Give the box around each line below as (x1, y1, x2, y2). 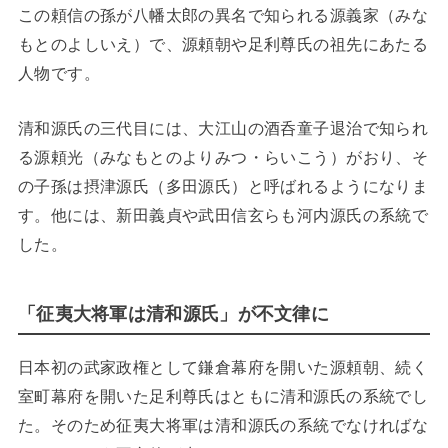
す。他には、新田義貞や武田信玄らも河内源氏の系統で (17, 206, 429, 225)
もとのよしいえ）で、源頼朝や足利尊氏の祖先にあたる (17, 34, 429, 53)
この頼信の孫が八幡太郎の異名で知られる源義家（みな (17, 5, 429, 24)
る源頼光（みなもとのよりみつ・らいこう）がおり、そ (17, 148, 429, 167)
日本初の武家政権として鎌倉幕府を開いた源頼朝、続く (17, 357, 429, 376)
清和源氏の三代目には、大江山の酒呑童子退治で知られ (17, 119, 429, 138)
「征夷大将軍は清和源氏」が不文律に (17, 303, 330, 324)
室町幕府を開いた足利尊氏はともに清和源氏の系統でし (17, 386, 429, 405)
